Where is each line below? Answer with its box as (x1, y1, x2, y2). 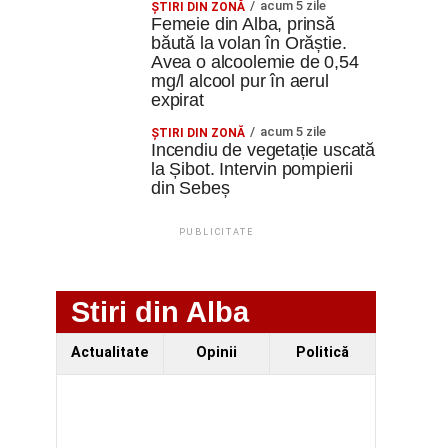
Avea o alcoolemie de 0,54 (151, 52, 359, 72)
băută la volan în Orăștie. (151, 33, 347, 53)
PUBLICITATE (178, 227, 254, 237)
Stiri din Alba (71, 296, 249, 328)
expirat (151, 90, 204, 110)
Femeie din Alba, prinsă (151, 14, 335, 34)
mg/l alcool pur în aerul (151, 71, 329, 91)
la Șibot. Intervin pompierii (151, 159, 354, 179)
